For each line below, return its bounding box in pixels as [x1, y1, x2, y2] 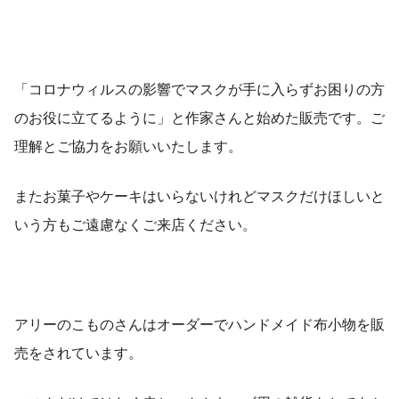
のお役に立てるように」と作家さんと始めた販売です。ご [14, 108, 385, 127]
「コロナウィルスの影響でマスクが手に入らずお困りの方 [14, 79, 385, 99]
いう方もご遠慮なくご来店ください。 [14, 215, 256, 234]
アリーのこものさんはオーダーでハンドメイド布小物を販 [14, 314, 385, 334]
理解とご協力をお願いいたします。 [14, 136, 242, 156]
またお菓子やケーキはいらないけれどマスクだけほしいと [14, 186, 385, 206]
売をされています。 [14, 343, 142, 362]
